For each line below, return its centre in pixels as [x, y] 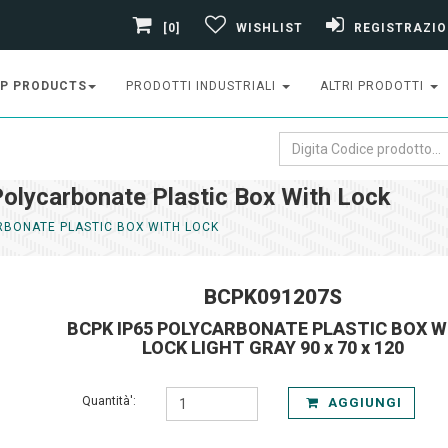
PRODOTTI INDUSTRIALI [203, 86]
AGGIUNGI [363, 402]
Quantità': [108, 401]
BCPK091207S [272, 297]
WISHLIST [269, 27]
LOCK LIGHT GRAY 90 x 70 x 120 [272, 347]
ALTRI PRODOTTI [374, 86]
